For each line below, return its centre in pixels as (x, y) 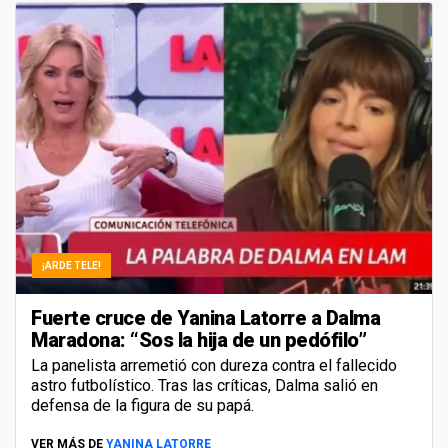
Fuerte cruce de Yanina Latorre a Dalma (205, 318)
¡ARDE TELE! (71, 266)
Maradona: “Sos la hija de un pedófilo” (198, 340)
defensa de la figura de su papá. (142, 406)
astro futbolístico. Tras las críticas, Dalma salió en (204, 386)
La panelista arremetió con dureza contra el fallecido (214, 366)
